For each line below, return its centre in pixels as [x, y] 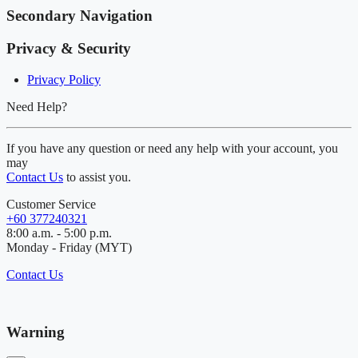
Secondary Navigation [80, 16]
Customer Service [51, 204]
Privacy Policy [64, 79]
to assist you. [97, 177]
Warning [36, 332]
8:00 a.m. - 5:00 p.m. [59, 233]
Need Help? [37, 106]
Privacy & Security [69, 49]
